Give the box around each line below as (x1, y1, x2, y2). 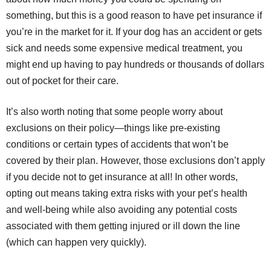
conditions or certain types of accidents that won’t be (6, 139, 229, 150)
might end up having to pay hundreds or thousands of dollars (6, 59, 264, 70)
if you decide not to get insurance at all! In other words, (6, 172, 238, 183)
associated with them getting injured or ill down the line (6, 221, 240, 232)
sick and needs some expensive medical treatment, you (6, 43, 243, 54)
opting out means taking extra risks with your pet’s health (6, 188, 247, 199)
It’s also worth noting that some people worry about (6, 106, 223, 117)
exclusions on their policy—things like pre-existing (6, 123, 220, 134)
